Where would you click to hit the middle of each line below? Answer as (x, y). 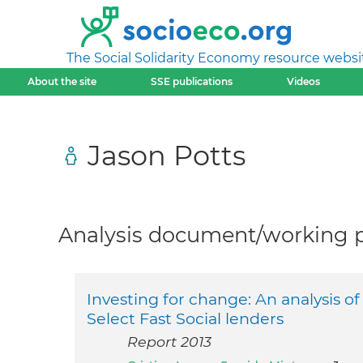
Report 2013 (169, 342)
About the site (62, 81)
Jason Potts (167, 155)
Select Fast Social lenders (185, 319)
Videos (304, 81)
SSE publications (191, 81)
